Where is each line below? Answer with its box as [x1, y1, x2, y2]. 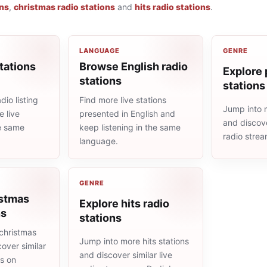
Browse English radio [79, 60, 188, 73]
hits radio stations [135, 2, 210, 12]
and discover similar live [79, 250, 172, 260]
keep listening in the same [79, 122, 181, 132]
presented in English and [79, 108, 175, 119]
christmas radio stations [14, 2, 115, 12]
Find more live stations [79, 95, 166, 105]
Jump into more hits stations [79, 236, 189, 247]
